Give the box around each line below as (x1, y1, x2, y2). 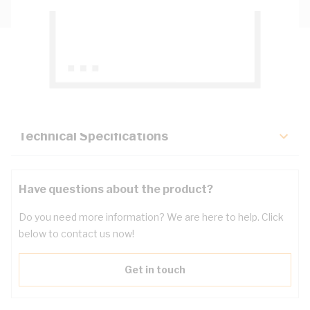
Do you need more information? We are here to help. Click (19, 211, 284, 223)
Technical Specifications (18, 129, 168, 143)
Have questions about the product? (19, 183, 213, 196)
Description (18, 53, 90, 67)
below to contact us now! (19, 228, 134, 239)
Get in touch (125, 264, 185, 275)
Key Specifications (18, 91, 132, 105)
